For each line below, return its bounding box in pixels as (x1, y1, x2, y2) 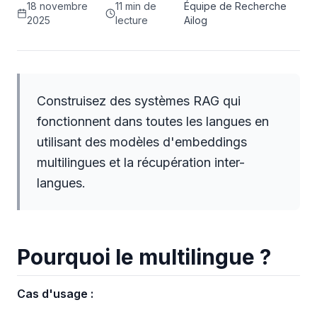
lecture (115, 14, 149, 26)
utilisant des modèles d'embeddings (37, 134, 247, 149)
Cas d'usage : (17, 287, 93, 301)
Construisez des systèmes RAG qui (37, 93, 241, 108)
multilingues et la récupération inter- (37, 155, 245, 170)
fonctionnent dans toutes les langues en (37, 114, 269, 129)
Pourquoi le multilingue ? (17, 244, 271, 270)
